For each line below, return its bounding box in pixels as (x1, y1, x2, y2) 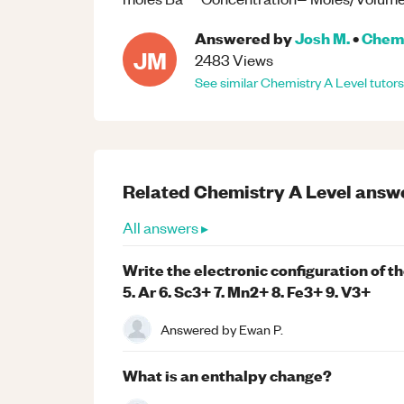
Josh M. (295, 27, 350, 49)
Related (123, 179, 194, 204)
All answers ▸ (123, 217, 208, 238)
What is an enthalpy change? (123, 364, 332, 386)
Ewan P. (239, 319, 283, 338)
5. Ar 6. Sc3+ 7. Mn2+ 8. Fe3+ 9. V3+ (123, 280, 371, 302)
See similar (195, 73, 261, 92)
